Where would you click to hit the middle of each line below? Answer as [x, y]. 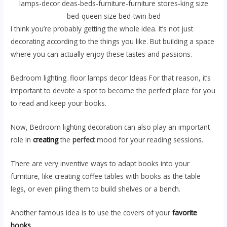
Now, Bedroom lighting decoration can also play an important [110, 127]
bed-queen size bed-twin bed [113, 16]
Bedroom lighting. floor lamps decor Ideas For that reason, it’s [111, 78]
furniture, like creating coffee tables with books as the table [106, 176]
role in [22, 139]
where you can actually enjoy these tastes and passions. [103, 54]
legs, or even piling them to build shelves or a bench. [97, 188]
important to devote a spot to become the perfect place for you [113, 90]
